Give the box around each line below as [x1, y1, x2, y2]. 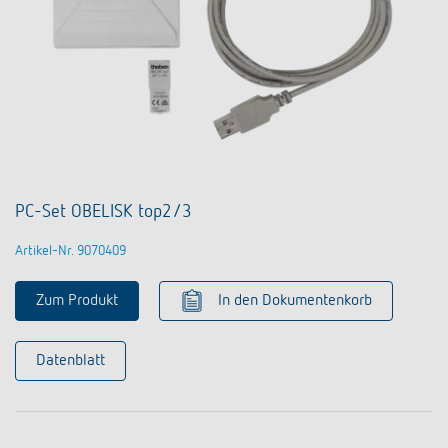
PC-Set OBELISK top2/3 [15, 202, 192, 221]
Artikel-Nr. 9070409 [15, 243, 126, 258]
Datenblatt [36, 352, 105, 369]
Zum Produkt [36, 292, 118, 309]
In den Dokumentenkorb [218, 292, 372, 309]
